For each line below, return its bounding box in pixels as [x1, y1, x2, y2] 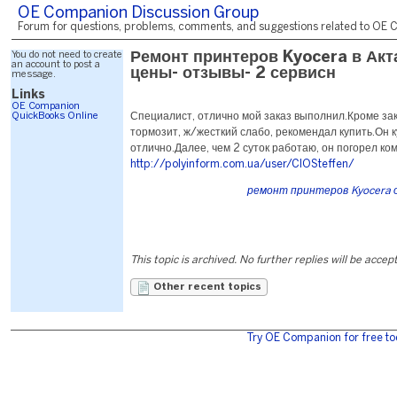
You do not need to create [12, 51, 122, 59]
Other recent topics [151, 283, 261, 292]
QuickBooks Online [12, 112, 98, 121]
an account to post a [12, 60, 100, 69]
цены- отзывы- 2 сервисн [130, 66, 336, 82]
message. [12, 70, 56, 79]
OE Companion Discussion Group [18, 6, 259, 21]
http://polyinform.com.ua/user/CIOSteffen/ [130, 160, 354, 169]
